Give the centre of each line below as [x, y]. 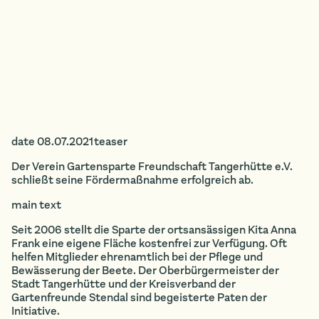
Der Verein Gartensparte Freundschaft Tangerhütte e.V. [152, 166]
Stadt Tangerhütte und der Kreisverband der [124, 284]
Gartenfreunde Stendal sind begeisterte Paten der [139, 297]
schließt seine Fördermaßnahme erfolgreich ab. [132, 180]
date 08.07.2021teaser [69, 141]
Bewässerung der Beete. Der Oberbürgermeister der [145, 270]
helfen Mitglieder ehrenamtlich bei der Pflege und [137, 257]
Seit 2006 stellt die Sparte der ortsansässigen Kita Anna [154, 230]
